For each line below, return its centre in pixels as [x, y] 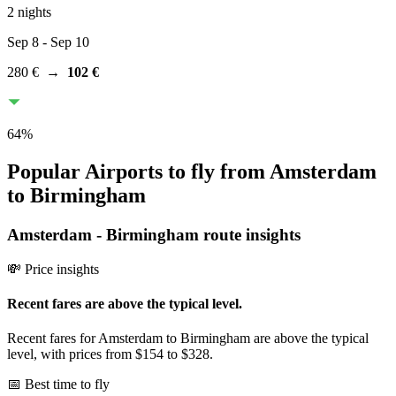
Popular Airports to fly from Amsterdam [192, 171]
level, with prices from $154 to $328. [110, 354]
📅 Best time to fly [58, 385]
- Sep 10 [64, 42]
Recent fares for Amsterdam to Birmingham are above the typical [188, 339]
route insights [250, 234]
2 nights [29, 12]
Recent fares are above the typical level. [125, 303]
